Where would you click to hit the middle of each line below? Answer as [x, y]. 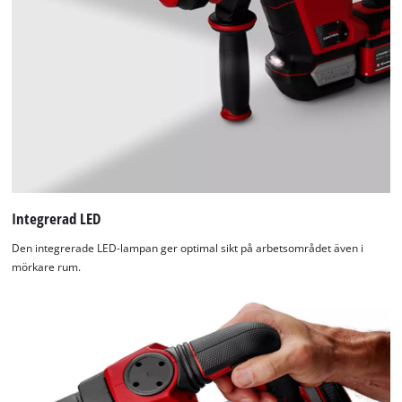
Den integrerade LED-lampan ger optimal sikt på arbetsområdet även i [188, 249]
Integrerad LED [57, 218]
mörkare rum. [47, 267]
